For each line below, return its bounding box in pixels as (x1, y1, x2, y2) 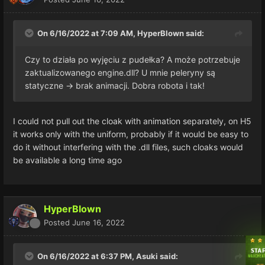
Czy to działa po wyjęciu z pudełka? (25, 54, 167, 64)
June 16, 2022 (72, 217, 125, 227)
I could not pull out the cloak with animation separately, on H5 (13, 115, 251, 126)
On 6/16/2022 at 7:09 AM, (37, 28, 137, 38)
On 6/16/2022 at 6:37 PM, (37, 251, 136, 261)
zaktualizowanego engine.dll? (25, 67, 141, 77)
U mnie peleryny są (141, 67, 215, 77)
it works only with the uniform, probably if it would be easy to (13, 128, 248, 139)
